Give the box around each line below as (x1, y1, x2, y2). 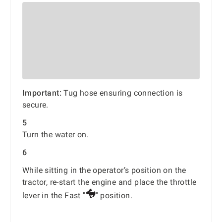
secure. (22, 100, 49, 110)
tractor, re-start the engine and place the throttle (22, 177, 197, 187)
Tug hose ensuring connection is (61, 88, 183, 98)
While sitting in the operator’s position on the (22, 165, 186, 175)
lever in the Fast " (22, 190, 86, 200)
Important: (22, 88, 61, 98)
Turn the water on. (22, 129, 89, 139)
